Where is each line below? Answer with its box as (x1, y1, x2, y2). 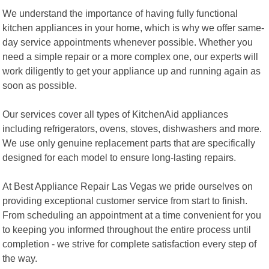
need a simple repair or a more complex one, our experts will (2, 50, 259, 62)
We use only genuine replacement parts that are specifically (2, 137, 256, 148)
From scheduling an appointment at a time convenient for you (2, 209, 262, 220)
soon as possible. (2, 79, 77, 91)
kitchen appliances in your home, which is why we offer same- (2, 22, 265, 33)
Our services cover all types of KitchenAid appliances (2, 108, 229, 119)
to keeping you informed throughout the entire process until (2, 223, 252, 235)
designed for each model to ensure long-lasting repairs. (2, 151, 237, 163)
